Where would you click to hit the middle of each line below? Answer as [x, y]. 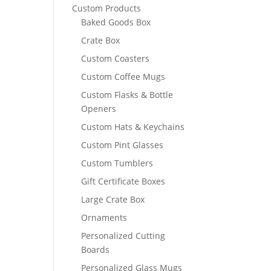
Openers [99, 109]
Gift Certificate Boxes [123, 181]
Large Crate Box [113, 199]
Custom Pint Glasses [122, 145]
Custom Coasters [116, 58]
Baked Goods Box [116, 22]
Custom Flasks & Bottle [127, 95]
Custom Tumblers [117, 163]
